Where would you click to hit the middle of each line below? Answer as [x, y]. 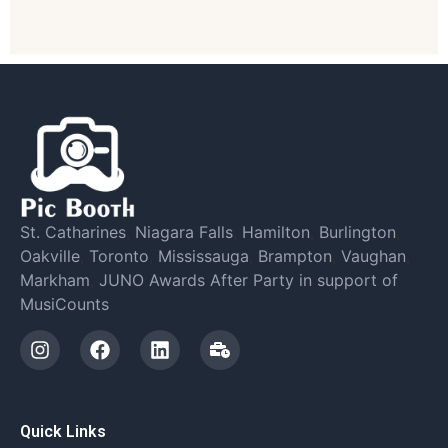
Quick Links [63, 431]
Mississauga [203, 255]
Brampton [295, 255]
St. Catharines [73, 231]
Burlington [357, 231]
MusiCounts [64, 303]
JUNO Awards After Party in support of [248, 279]
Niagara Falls [184, 231]
